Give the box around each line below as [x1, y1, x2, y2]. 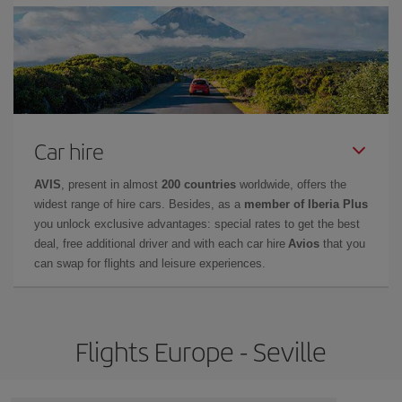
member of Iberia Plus [244, 197, 368, 211]
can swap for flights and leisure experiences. [34, 256, 266, 270]
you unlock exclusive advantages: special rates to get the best [34, 216, 360, 231]
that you [319, 236, 365, 250]
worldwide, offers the [236, 177, 346, 191]
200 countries [162, 177, 236, 191]
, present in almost [61, 177, 162, 191]
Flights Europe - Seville [75, 331, 327, 370]
